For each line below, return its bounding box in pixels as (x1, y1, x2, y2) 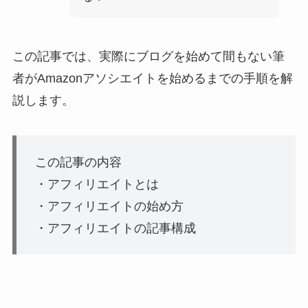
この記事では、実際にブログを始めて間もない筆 (12, 49, 285, 63)
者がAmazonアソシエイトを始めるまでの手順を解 (12, 71, 293, 85)
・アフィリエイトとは (34, 177, 159, 191)
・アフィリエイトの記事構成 (34, 221, 196, 235)
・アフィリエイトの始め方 (34, 199, 184, 213)
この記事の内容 (34, 155, 122, 169)
